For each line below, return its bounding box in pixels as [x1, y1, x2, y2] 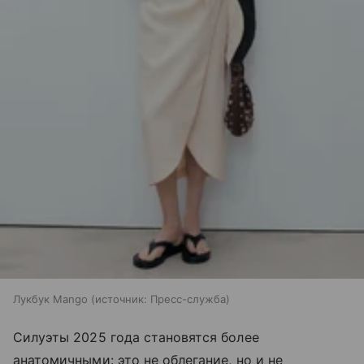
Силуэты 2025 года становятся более [13, 329, 259, 346]
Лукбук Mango [13, 292, 88, 306]
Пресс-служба [150, 292, 226, 306]
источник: [95, 292, 147, 306]
